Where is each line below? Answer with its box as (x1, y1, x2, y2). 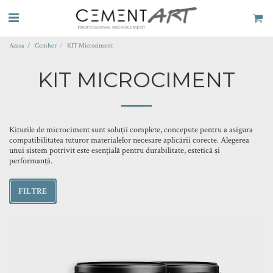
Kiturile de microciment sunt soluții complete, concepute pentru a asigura (9, 124, 253, 135)
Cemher (35, 41, 57, 50)
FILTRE (18, 185, 48, 197)
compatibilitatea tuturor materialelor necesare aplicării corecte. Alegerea (9, 135, 249, 146)
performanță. (9, 155, 52, 166)
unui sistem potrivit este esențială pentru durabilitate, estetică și (9, 145, 220, 156)
